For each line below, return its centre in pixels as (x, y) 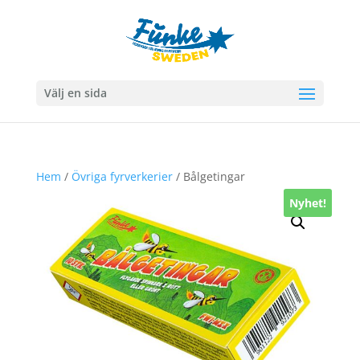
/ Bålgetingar (209, 176)
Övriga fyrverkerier (122, 176)
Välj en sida (75, 93)
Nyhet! (308, 202)
